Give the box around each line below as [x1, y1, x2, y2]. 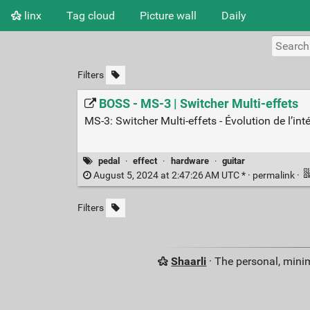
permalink [252, 170, 297, 182]
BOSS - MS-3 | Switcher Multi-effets [98, 95, 298, 111]
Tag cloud [66, 8, 115, 22]
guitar [221, 156, 245, 167]
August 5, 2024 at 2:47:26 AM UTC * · [91, 170, 253, 182]
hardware [170, 156, 209, 167]
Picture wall [140, 8, 197, 22]
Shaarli [171, 255, 207, 268]
